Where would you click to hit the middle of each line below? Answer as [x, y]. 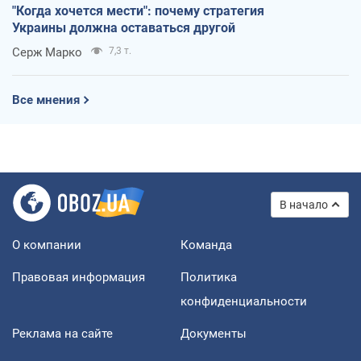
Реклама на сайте [62, 333]
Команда [206, 245]
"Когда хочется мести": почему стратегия [138, 10]
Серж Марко [47, 52]
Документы [214, 333]
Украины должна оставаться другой [124, 27]
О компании [47, 245]
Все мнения [46, 100]
